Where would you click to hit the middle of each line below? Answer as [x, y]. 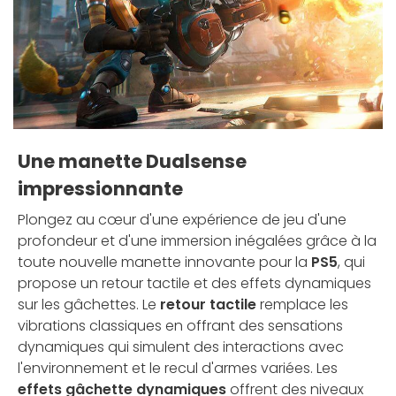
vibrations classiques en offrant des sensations [180, 325]
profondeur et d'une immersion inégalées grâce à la [197, 240]
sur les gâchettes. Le [89, 304]
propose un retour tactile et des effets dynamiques [194, 283]
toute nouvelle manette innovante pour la [164, 262]
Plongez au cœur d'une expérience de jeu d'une [182, 219]
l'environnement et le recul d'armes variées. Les [178, 368]
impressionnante [100, 188]
